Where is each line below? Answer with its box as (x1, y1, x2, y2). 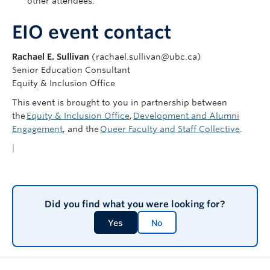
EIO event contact (12, 20, 171, 43)
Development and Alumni (133, 110, 239, 121)
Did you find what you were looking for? (45, 199, 225, 210)
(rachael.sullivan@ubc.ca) (89, 51, 201, 61)
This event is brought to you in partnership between (12, 97, 227, 107)
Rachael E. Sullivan (12, 51, 89, 61)
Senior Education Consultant (12, 64, 130, 75)
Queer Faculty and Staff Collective (100, 124, 240, 134)
